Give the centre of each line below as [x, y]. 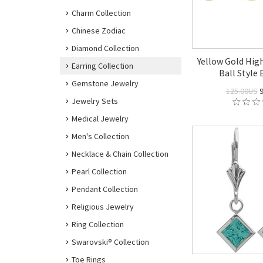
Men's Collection [100, 136]
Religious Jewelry [103, 207]
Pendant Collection [105, 189]
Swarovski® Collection [110, 242]
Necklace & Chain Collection [120, 154]
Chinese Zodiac [99, 31]
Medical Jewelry [100, 119]
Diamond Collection [105, 48]
